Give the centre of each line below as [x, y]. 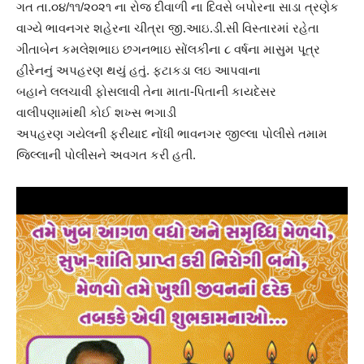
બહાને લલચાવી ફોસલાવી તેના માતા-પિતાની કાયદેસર [146, 91]
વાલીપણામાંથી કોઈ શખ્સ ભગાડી [96, 113]
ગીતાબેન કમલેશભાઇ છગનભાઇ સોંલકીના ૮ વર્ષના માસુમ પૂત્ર [168, 49]
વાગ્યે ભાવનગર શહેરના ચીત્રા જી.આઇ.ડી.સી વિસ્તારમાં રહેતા [168, 28]
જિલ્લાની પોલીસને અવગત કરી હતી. [106, 155]
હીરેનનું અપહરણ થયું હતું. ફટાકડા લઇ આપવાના [139, 70]
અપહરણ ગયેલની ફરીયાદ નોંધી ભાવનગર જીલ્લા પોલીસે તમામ [172, 134]
